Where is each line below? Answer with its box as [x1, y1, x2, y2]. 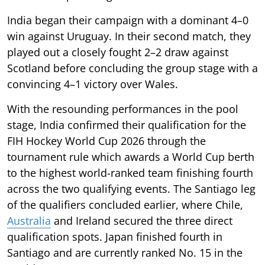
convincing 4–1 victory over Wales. [7, 76, 178, 91]
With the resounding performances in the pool [7, 101, 238, 116]
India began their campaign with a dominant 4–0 [7, 12, 248, 27]
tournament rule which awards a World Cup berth [7, 149, 254, 164]
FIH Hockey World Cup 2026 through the [7, 133, 206, 148]
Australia [7, 213, 51, 228]
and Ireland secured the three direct [51, 213, 232, 228]
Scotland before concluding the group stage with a [7, 60, 258, 75]
